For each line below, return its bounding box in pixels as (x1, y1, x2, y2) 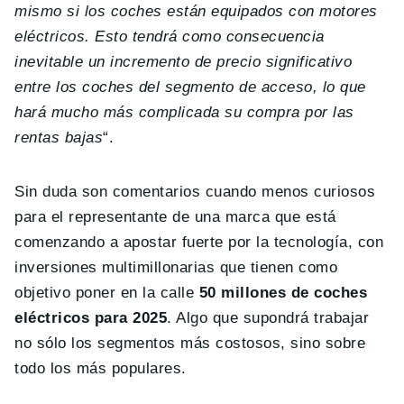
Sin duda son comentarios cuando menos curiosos (14, 182, 376, 200)
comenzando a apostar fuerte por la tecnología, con (14, 233, 384, 251)
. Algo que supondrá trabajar (167, 308, 370, 326)
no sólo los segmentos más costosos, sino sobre (14, 334, 366, 352)
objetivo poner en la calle (14, 283, 195, 301)
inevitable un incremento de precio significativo (14, 52, 353, 70)
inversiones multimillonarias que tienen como (14, 258, 338, 276)
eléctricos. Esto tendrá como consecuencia (14, 27, 325, 45)
